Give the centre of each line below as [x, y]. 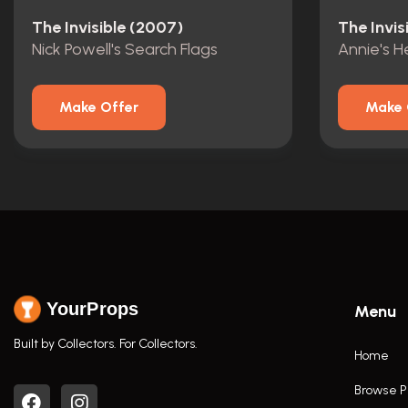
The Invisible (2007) [107, 27]
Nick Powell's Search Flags [125, 49]
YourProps [92, 309]
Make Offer [99, 107]
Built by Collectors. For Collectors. [106, 344]
